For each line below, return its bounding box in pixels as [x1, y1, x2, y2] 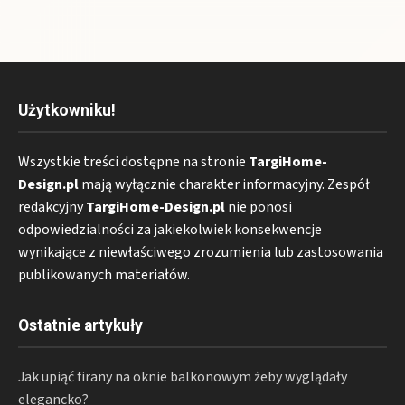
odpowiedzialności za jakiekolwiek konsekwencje [18, 219, 322, 240]
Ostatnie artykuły [18, 316, 143, 334]
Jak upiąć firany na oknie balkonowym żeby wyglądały [18, 366, 347, 387]
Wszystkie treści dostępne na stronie [18, 151, 249, 172]
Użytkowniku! [18, 100, 116, 119]
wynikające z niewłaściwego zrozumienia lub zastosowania [18, 241, 383, 262]
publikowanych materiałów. [18, 264, 190, 285]
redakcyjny [18, 196, 86, 217]
